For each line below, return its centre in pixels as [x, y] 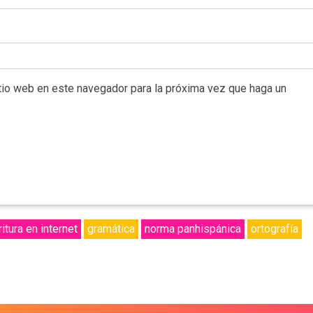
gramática [111, 229]
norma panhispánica [193, 229]
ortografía [275, 229]
